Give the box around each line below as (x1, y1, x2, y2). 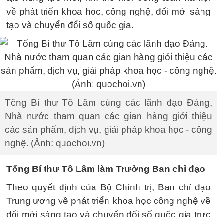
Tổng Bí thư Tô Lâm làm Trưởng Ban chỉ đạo (6, 164, 205, 174)
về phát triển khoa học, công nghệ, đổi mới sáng (6, 6, 211, 16)
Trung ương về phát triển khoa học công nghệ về (6, 196, 211, 206)
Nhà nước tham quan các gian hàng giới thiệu (5, 111, 212, 121)
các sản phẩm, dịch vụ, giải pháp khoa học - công (5, 124, 212, 135)
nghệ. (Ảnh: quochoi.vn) (5, 138, 105, 148)
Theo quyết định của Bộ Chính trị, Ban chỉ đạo (6, 182, 211, 192)
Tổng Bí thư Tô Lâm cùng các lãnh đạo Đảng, (5, 97, 212, 108)
